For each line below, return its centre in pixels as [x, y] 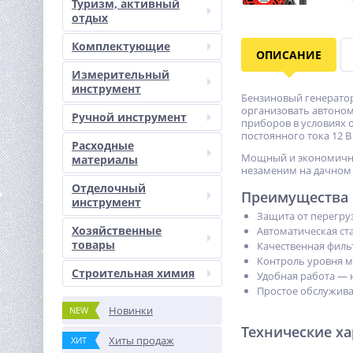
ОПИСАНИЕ [289, 55]
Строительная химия [133, 273]
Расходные [103, 145]
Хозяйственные [117, 230]
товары [93, 245]
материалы [105, 160]
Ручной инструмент [129, 117]
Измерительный [121, 74]
